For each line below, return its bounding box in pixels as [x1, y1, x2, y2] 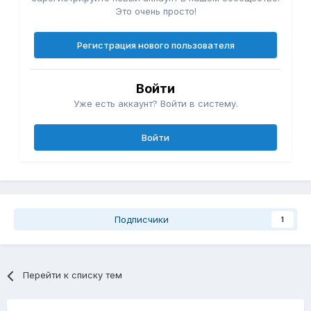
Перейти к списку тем [23, 269, 123, 281]
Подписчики [115, 214, 169, 226]
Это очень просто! [115, 6, 196, 17]
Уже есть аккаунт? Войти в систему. [73, 98, 238, 110]
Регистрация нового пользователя [76, 40, 235, 51]
